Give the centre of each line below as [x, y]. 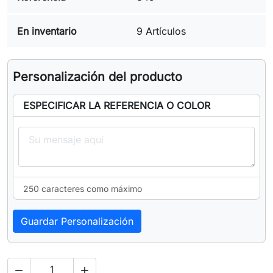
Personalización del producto [97, 77]
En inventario [47, 31]
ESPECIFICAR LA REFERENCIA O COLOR [117, 106]
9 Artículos [161, 31]
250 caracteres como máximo [83, 189]
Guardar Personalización [77, 222]
